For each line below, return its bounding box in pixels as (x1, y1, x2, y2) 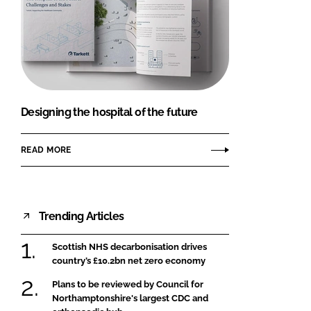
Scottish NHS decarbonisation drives (52, 242, 207, 253)
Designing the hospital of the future (21, 106, 198, 119)
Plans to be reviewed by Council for (52, 278, 203, 289)
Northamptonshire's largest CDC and (52, 292, 208, 303)
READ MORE (21, 144, 72, 155)
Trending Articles (39, 209, 124, 223)
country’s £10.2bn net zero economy (52, 255, 205, 267)
